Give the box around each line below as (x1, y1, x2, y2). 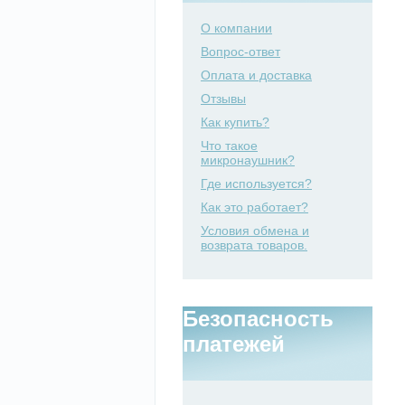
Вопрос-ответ (201, 44, 280, 59)
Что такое (201, 138, 258, 153)
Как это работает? (201, 200, 308, 214)
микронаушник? (201, 153, 295, 167)
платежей (183, 332, 285, 356)
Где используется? (201, 176, 312, 191)
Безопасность (183, 306, 334, 331)
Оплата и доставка (201, 68, 312, 82)
